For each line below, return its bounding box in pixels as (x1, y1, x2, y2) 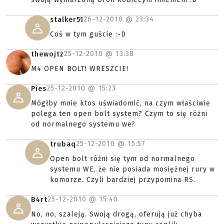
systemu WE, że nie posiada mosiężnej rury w (50, 165, 215, 173)
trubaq (50, 140, 76, 148)
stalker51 (50, 15, 83, 24)
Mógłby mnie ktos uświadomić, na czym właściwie (31, 99, 210, 107)
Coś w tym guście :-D (50, 30, 126, 38)
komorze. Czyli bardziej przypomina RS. (50, 175, 195, 184)
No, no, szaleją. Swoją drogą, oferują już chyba (31, 210, 202, 218)
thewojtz (31, 50, 64, 58)
